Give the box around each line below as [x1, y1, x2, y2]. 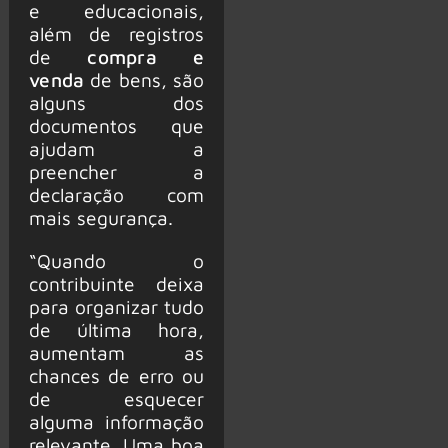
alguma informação [28, 409, 204, 433]
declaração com [28, 183, 204, 207]
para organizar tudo [28, 294, 204, 318]
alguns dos [28, 91, 204, 115]
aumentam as [28, 340, 204, 364]
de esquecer [28, 386, 204, 410]
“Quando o [28, 248, 204, 272]
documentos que [28, 114, 204, 138]
